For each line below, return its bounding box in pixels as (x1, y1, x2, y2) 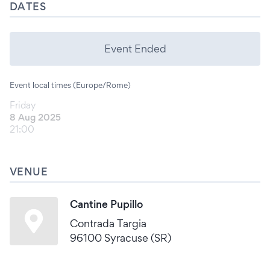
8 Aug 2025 (10, 111, 61, 123)
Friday (10, 99, 36, 111)
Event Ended (104, 42, 166, 55)
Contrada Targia (70, 217, 146, 230)
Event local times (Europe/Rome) (10, 80, 131, 90)
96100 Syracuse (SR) (70, 231, 171, 244)
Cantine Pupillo (70, 198, 143, 210)
